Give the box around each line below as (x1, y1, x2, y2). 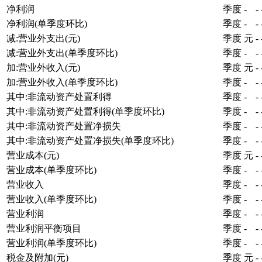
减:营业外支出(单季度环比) (6, 47, 118, 58)
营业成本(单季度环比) (6, 164, 96, 175)
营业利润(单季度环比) (6, 237, 96, 248)
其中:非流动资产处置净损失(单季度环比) (6, 135, 174, 146)
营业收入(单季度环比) (6, 194, 96, 204)
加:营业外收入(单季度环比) (6, 77, 118, 87)
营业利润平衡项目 (6, 223, 81, 233)
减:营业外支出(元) (6, 33, 80, 43)
